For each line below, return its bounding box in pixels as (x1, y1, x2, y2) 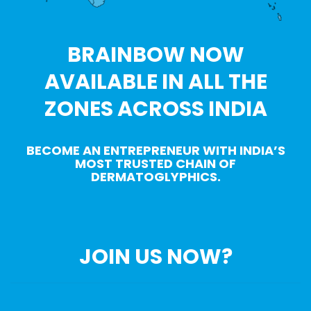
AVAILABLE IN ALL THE (44, 67, 267, 97)
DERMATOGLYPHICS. (90, 168, 221, 186)
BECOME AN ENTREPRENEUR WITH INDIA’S (26, 142, 285, 160)
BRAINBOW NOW (67, 40, 244, 70)
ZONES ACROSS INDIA (44, 94, 267, 124)
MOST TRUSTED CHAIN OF (75, 155, 236, 173)
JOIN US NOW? (78, 242, 233, 272)
